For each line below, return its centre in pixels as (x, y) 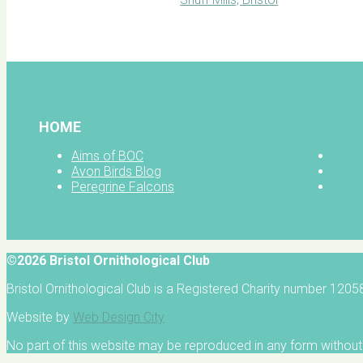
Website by (40, 318)
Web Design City (119, 318)
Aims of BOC (107, 156)
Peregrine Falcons (123, 187)
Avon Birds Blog (116, 172)
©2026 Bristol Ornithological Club (108, 261)
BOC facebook (58, 45)
